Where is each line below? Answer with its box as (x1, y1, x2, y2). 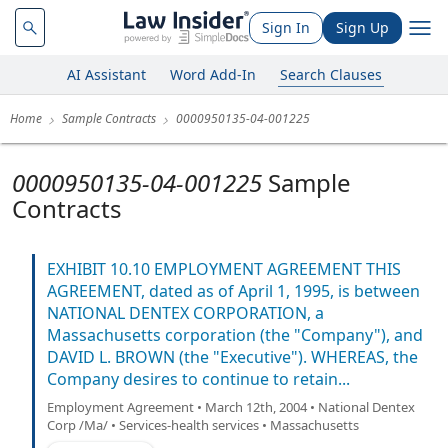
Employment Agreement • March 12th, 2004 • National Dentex (47, 398, 415, 416)
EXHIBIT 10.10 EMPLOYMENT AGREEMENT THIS (47, 258, 401, 280)
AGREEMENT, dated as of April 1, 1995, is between (47, 280, 420, 302)
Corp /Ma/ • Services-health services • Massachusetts (47, 416, 359, 434)
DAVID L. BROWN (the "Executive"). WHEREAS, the (47, 346, 418, 368)
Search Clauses (279, 64, 382, 84)
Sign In (262, 17, 310, 37)
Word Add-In (169, 64, 256, 84)
